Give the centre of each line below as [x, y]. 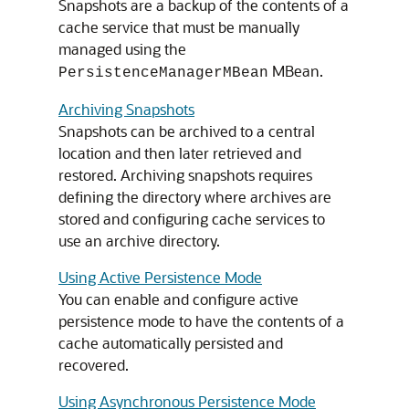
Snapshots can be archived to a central [187, 131]
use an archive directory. [139, 241]
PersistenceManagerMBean [163, 73]
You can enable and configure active [178, 299]
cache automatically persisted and [171, 343]
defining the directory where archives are [195, 197]
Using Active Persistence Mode [160, 277]
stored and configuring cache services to [192, 219]
